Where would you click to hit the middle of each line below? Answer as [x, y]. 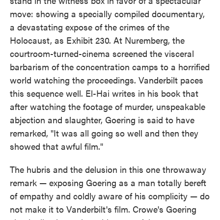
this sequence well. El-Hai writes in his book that [104, 93]
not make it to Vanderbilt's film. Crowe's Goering [103, 209]
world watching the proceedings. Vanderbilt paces [107, 80]
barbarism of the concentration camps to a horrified [110, 66]
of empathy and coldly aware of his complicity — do [110, 195]
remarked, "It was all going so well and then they [104, 133]
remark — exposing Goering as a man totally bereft [108, 182]
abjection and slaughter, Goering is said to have [102, 119]
